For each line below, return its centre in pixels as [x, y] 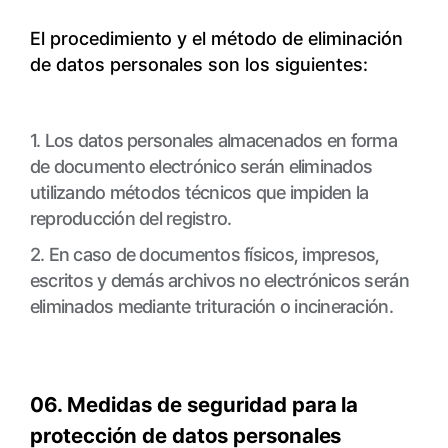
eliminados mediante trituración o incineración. [211, 306]
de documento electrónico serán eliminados [201, 166]
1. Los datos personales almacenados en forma [213, 140]
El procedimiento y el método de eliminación [216, 38]
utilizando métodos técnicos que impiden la [199, 192]
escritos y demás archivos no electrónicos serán [219, 280]
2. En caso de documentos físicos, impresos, [204, 254]
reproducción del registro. [130, 218]
